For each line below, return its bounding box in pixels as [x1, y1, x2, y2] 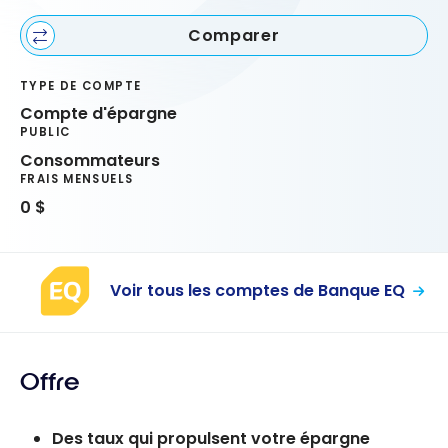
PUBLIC [20, 124, 71, 141]
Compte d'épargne [20, 102, 177, 126]
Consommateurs [20, 149, 160, 173]
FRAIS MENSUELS [20, 171, 134, 188]
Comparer [188, 23, 280, 47]
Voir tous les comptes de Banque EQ [110, 279, 405, 303]
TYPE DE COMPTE [20, 77, 142, 94]
